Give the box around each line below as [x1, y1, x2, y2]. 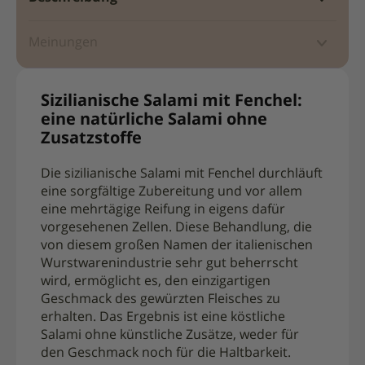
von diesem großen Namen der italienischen [41, 239, 313, 253]
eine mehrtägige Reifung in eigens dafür [41, 203, 285, 217]
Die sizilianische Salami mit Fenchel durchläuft [41, 167, 323, 181]
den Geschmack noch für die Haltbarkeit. [41, 346, 291, 360]
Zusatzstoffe [41, 130, 142, 147]
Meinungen [29, 36, 98, 50]
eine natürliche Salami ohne [41, 112, 267, 129]
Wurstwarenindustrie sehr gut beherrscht [41, 257, 298, 270]
